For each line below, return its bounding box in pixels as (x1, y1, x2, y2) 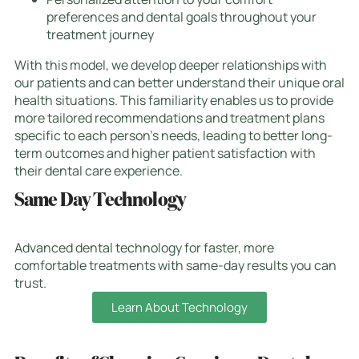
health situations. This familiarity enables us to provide (14, 91, 333, 109)
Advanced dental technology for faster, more (14, 238, 274, 256)
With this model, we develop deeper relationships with (14, 55, 327, 74)
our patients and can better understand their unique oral (14, 73, 345, 91)
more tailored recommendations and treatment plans (14, 108, 325, 127)
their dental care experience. (14, 161, 183, 179)
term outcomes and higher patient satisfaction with (14, 143, 316, 162)
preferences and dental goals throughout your (46, 7, 317, 26)
